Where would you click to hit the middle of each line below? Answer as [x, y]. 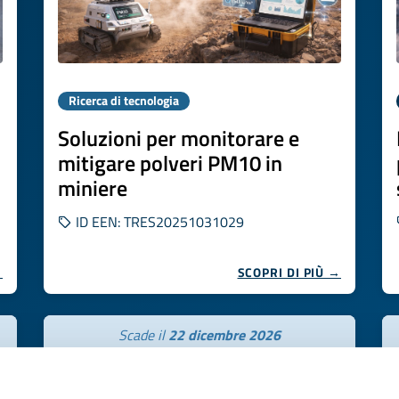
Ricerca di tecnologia [124, 101]
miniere [93, 188]
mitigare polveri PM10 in [170, 163]
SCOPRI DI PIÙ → [289, 272]
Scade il [143, 335]
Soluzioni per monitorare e [179, 138]
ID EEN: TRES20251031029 [158, 222]
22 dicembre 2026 [224, 335]
